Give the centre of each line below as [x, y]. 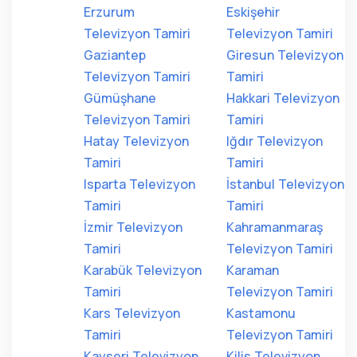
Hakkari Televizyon [283, 98]
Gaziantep [115, 55]
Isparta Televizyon [139, 184]
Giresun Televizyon [285, 55]
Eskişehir [253, 12]
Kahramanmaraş [275, 227]
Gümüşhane [120, 98]
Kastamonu [261, 313]
